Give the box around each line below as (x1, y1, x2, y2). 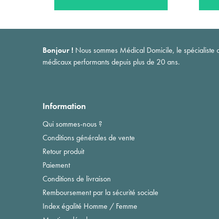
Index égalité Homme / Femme (43, 200, 137, 211)
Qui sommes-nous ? (43, 118, 102, 129)
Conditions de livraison (43, 173, 111, 184)
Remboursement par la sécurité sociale (43, 187, 158, 197)
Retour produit (43, 146, 84, 156)
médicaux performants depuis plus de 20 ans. (43, 56, 180, 67)
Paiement (43, 159, 70, 170)
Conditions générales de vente (43, 132, 135, 143)
